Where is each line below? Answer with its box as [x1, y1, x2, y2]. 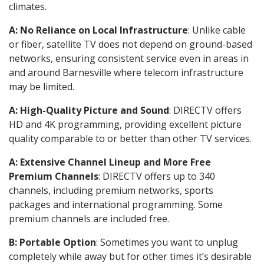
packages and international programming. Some [9, 197, 223, 211]
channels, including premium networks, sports [9, 183, 213, 197]
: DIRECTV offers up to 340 [98, 169, 215, 183]
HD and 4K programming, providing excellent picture [9, 117, 242, 131]
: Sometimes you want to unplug [96, 235, 238, 249]
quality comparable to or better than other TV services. [9, 131, 252, 145]
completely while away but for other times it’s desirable [9, 249, 252, 263]
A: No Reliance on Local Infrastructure [9, 23, 188, 37]
